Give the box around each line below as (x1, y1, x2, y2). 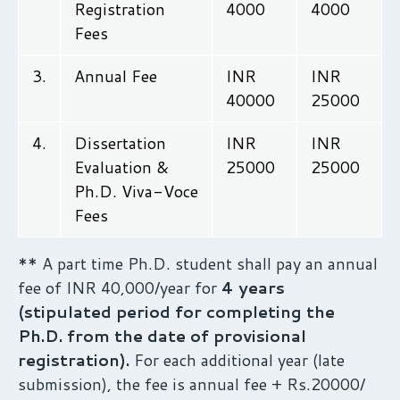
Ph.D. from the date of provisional (18, 323, 306, 347)
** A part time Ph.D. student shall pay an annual (18, 251, 378, 275)
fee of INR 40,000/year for (18, 275, 221, 299)
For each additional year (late (129, 347, 345, 371)
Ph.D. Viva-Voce (74, 179, 198, 203)
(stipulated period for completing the (18, 299, 335, 323)
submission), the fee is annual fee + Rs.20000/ (18, 371, 365, 396)
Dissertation (74, 130, 166, 154)
